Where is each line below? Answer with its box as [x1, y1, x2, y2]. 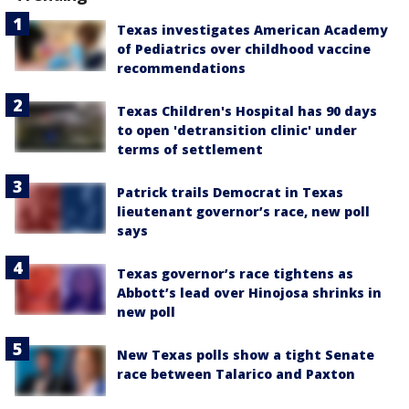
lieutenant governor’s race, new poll [117, 202, 370, 220]
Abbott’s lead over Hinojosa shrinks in [117, 283, 382, 301]
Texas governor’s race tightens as [117, 264, 353, 282]
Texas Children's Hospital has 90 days [117, 101, 377, 120]
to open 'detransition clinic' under [117, 121, 357, 139]
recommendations [117, 58, 246, 77]
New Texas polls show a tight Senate [117, 345, 374, 363]
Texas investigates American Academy [117, 20, 388, 38]
